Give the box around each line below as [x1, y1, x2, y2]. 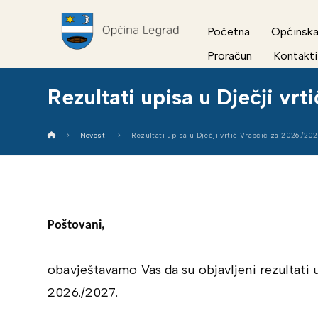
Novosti [79, 131, 108, 140]
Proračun [207, 49, 253, 62]
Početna [207, 25, 251, 38]
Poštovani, [48, 219, 106, 232]
